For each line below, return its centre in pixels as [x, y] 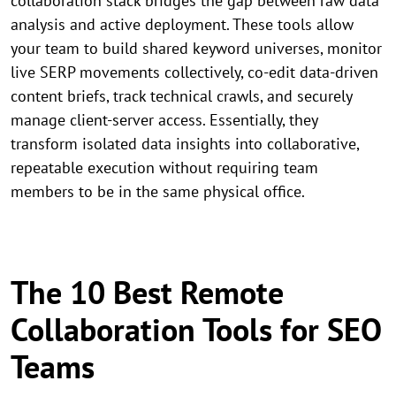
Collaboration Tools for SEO [196, 330]
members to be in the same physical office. [158, 192]
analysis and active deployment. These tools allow [182, 25]
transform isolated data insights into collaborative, [185, 144]
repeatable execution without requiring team [164, 168]
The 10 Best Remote [147, 293]
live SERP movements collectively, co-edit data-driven [194, 72]
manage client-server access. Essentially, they [164, 120]
